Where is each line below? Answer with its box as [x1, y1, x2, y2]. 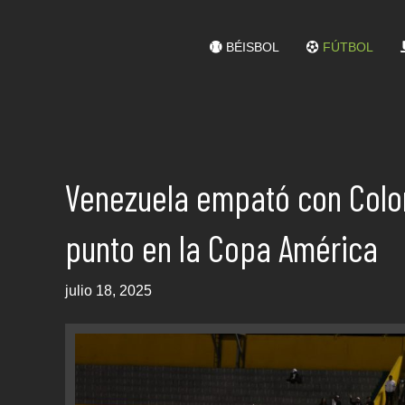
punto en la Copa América [65, 226, 378, 269]
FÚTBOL [318, 40, 373, 55]
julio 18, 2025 [65, 283, 152, 298]
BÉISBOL [221, 40, 279, 55]
